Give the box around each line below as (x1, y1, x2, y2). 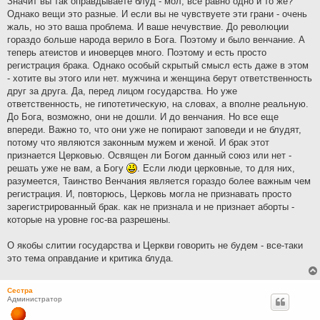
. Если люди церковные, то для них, (137, 163, 295, 174)
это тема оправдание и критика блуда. (7, 253, 174, 264)
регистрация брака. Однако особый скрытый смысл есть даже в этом (7, 60, 309, 71)
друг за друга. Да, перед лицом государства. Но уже (7, 86, 237, 97)
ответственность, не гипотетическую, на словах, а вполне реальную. (7, 99, 309, 110)
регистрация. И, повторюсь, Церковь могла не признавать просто (7, 189, 291, 200)
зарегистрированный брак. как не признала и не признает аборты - (7, 201, 294, 213)
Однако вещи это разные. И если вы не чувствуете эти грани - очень (7, 9, 307, 20)
